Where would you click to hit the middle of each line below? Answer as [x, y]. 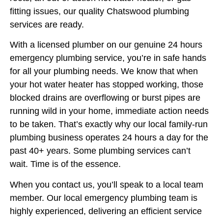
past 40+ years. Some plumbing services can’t [100, 151]
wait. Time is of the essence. [65, 164]
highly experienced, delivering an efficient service [106, 211]
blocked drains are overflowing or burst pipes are [105, 98]
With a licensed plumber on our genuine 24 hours [106, 45]
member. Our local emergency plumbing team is [104, 198]
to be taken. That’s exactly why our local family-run [109, 124]
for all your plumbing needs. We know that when [104, 71]
